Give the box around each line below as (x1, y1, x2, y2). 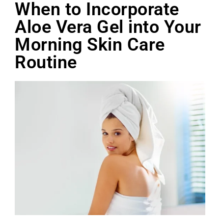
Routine (15, 52, 77, 73)
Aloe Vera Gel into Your (15, 16, 201, 37)
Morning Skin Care (15, 34, 165, 55)
